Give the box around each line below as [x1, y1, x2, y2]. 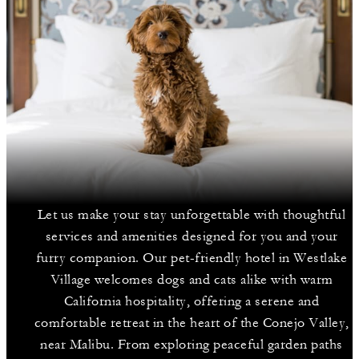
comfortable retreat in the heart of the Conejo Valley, [34, 315, 349, 331]
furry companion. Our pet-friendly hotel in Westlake [35, 250, 348, 266]
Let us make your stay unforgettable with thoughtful [37, 207, 346, 223]
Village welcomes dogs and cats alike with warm [50, 272, 333, 288]
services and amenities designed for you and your [45, 228, 338, 244]
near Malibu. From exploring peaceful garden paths [40, 337, 343, 353]
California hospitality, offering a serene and [63, 293, 320, 309]
